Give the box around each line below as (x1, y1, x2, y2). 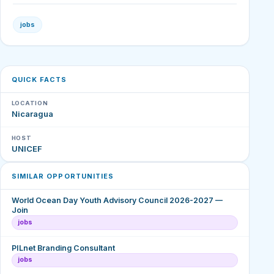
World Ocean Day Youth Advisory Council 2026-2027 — (11, 196, 223, 206)
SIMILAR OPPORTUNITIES (11, 171, 114, 180)
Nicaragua (11, 109, 53, 119)
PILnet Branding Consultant (11, 243, 115, 253)
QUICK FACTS (11, 75, 67, 84)
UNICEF (11, 143, 42, 154)
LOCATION (11, 100, 48, 107)
